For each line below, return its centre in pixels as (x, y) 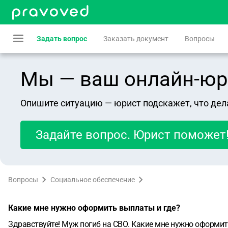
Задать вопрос (62, 39)
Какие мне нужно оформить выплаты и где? (94, 208)
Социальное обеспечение (93, 180)
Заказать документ (136, 39)
